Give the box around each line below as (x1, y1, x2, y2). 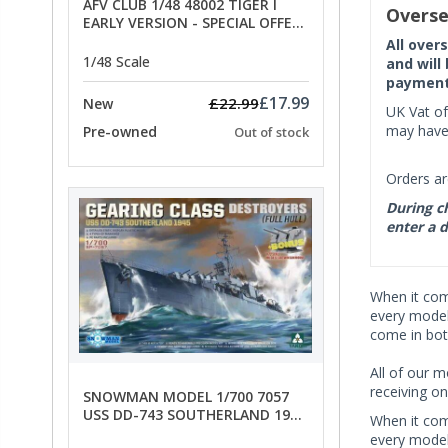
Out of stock (233, 123, 309, 142)
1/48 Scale (83, 52, 150, 72)
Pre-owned (83, 122, 157, 142)
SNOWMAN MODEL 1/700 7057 (83, 387, 289, 407)
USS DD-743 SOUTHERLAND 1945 (83, 405, 306, 425)
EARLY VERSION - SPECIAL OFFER (83, 12, 301, 32)
